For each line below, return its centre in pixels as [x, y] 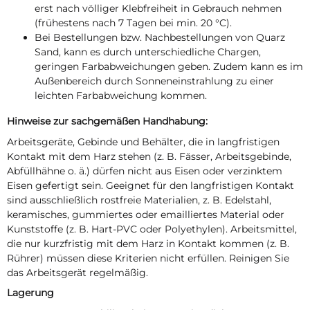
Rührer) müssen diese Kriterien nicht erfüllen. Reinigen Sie [148, 258]
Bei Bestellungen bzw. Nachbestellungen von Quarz [160, 37]
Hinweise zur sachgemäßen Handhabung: [107, 121]
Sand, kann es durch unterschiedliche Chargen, [148, 52]
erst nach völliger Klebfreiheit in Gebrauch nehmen [158, 8]
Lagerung [30, 293]
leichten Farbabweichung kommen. [121, 95]
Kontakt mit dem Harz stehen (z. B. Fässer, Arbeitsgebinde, [149, 156]
